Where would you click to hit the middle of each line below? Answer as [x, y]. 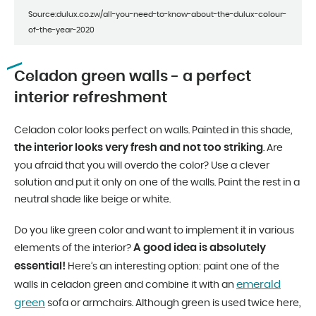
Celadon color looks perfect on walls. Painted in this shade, [153, 130]
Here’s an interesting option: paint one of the [172, 266]
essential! [40, 266]
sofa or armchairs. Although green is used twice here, [173, 303]
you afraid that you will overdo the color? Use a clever [142, 165]
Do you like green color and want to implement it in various [154, 230]
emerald [259, 284]
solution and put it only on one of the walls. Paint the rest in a [157, 182]
